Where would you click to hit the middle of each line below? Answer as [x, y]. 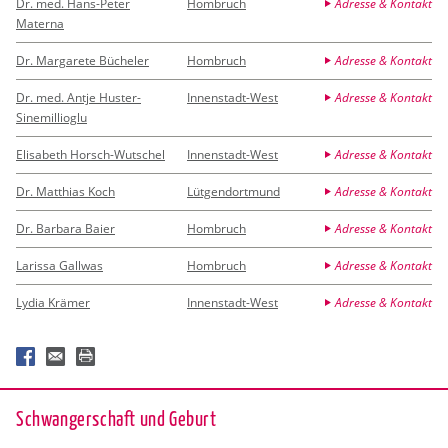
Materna [40, 23]
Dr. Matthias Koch [65, 191]
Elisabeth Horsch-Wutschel [90, 154]
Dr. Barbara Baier [65, 228]
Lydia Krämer [53, 302]
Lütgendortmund [233, 191]
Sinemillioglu [51, 117]
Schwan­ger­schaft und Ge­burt [116, 417]
